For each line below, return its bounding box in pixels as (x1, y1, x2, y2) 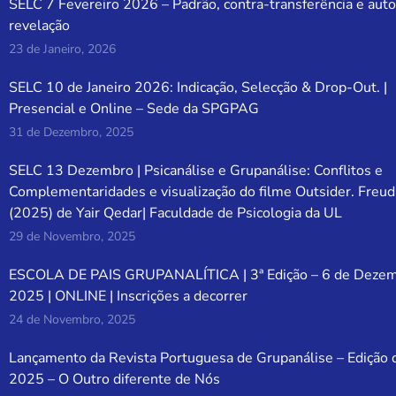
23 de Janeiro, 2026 (9, 41, 117, 58)
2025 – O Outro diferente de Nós (9, 369, 221, 390)
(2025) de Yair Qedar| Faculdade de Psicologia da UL (9, 203, 343, 224)
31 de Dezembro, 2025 (9, 124, 134, 141)
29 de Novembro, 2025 (9, 228, 136, 246)
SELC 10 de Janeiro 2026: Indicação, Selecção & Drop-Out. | (9, 78, 388, 98)
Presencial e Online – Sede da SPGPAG (9, 99, 260, 119)
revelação (9, 16, 71, 36)
